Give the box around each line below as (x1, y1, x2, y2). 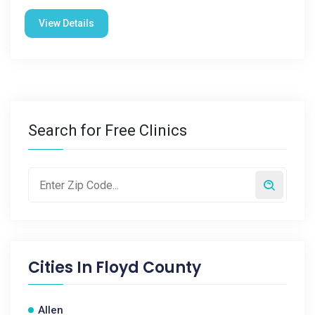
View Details (39, 18, 94, 29)
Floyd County (96, 257, 201, 278)
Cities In (28, 257, 96, 278)
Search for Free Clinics (28, 122, 187, 139)
